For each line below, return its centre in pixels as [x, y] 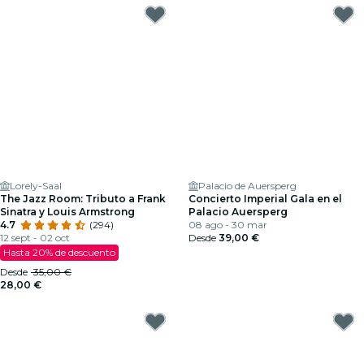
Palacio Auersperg [238, 212]
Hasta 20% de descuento [59, 252]
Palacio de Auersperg [247, 186]
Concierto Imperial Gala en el [265, 199]
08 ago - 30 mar [228, 225]
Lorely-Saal [36, 186]
